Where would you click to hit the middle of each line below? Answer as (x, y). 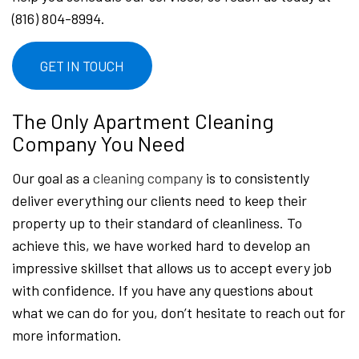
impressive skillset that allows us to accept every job (172, 268)
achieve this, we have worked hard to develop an (161, 246)
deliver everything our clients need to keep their (159, 201)
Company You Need (99, 143)
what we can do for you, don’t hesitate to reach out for (179, 313)
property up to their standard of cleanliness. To (157, 223)
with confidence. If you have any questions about (163, 290)
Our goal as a (52, 178)
